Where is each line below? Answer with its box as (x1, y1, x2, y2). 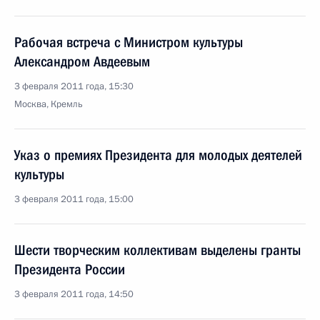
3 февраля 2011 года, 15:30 (14, 80, 134, 93)
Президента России (14, 261, 125, 278)
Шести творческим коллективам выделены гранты (14, 241, 301, 259)
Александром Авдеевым (14, 53, 150, 70)
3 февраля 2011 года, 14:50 (14, 288, 134, 301)
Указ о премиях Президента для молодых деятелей (14, 146, 302, 164)
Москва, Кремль (14, 98, 83, 111)
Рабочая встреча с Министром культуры (14, 34, 243, 51)
